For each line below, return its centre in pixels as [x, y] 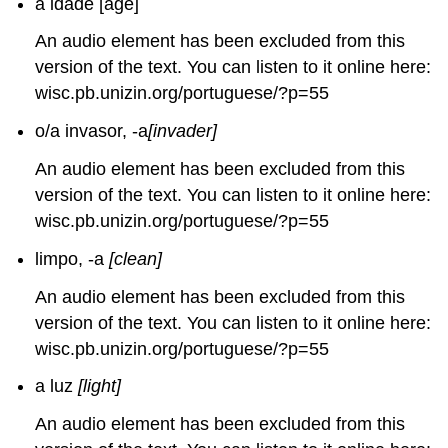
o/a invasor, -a [92, 131]
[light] [100, 386]
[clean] [136, 258]
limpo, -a [72, 258]
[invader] [183, 131]
